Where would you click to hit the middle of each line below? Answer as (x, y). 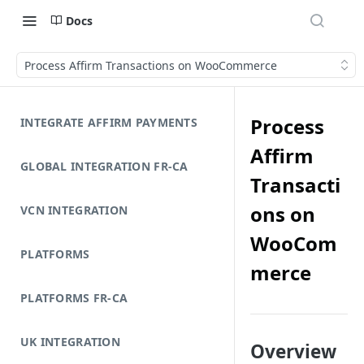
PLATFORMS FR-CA (74, 298)
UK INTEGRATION (70, 342)
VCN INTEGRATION (74, 210)
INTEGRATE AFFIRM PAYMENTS (109, 122)
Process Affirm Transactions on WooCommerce (151, 65)
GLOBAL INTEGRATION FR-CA (104, 166)
